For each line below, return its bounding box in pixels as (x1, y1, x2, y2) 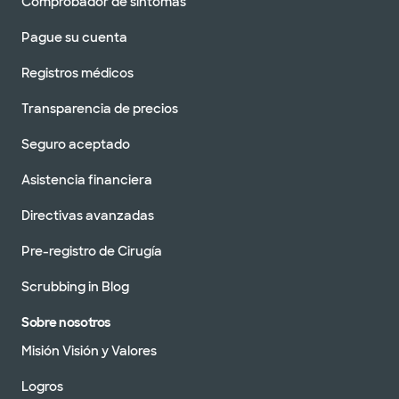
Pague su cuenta (21, 28, 127, 45)
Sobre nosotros (21, 313, 111, 330)
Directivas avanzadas (21, 207, 154, 224)
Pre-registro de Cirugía (21, 242, 162, 259)
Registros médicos (21, 64, 134, 81)
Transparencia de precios (21, 100, 178, 117)
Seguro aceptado (21, 135, 130, 152)
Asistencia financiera (21, 171, 152, 188)
